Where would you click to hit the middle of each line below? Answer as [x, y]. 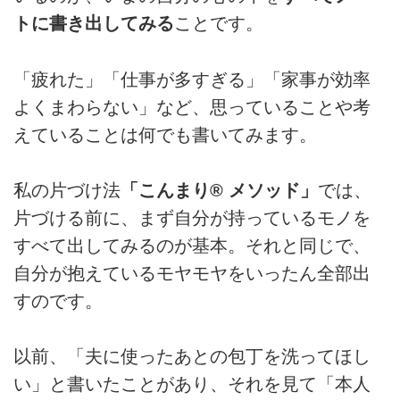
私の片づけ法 [67, 191]
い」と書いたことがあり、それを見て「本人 [192, 384]
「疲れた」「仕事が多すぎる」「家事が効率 [192, 79]
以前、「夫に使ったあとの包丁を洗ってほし [192, 357]
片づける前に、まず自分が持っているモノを [192, 218]
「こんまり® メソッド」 [219, 191]
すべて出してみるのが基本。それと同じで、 [192, 246]
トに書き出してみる [94, 24]
